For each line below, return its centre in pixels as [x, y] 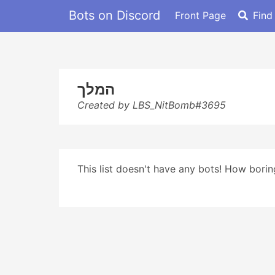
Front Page [200, 15]
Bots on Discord [114, 15]
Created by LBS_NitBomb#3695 [152, 105]
